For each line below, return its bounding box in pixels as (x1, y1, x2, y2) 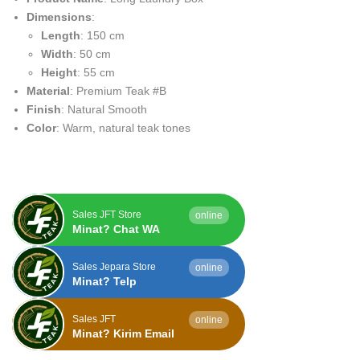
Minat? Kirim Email (72, 326, 174, 340)
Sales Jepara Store (72, 260, 156, 272)
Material (27, 84, 70, 98)
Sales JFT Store (72, 208, 141, 220)
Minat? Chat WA (72, 222, 160, 235)
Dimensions (27, 10, 92, 24)
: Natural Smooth (61, 103, 147, 117)
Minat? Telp (72, 274, 137, 288)
